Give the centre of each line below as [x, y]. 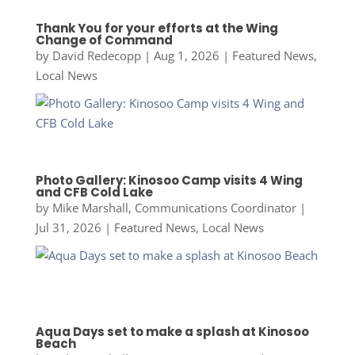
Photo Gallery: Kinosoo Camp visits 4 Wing [169, 180]
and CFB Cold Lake [94, 192]
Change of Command [104, 40]
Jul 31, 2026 [68, 227]
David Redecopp [96, 55]
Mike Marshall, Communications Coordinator [174, 207]
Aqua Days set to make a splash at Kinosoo [172, 332]
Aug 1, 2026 [186, 55]
